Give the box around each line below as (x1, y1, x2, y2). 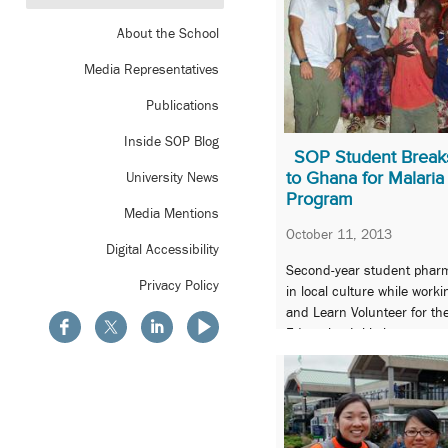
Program (286, 188, 353, 209)
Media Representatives (84, 61, 219, 78)
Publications (146, 97, 219, 114)
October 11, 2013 (286, 226, 392, 243)
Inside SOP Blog (124, 133, 219, 150)
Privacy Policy (139, 277, 219, 294)
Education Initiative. (286, 324, 403, 341)
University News (126, 169, 219, 186)
